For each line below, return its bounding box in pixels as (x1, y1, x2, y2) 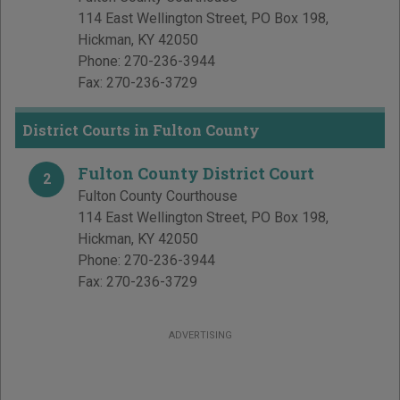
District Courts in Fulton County (22, 121, 260, 140)
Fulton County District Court (78, 162, 314, 185)
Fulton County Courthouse (78, 187, 237, 205)
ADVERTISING (168, 329, 232, 342)
